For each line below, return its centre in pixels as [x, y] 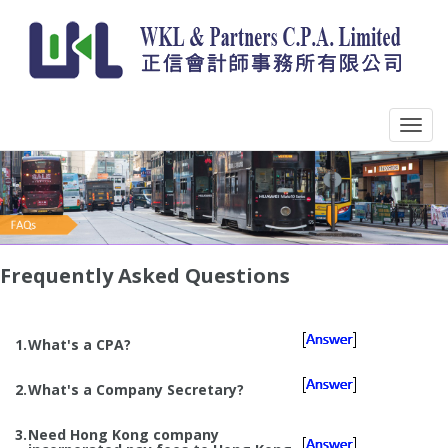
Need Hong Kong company [123, 434]
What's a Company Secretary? [136, 389]
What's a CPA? [79, 344]
